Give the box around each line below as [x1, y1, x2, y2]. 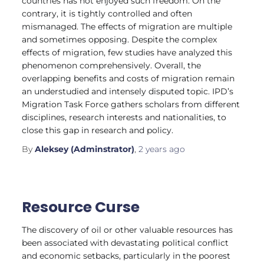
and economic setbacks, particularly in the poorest [22, 250, 231, 261]
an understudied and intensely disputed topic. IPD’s [22, 86, 234, 97]
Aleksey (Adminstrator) [35, 144, 135, 154]
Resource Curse [22, 197, 140, 217]
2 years [138, 144, 167, 154]
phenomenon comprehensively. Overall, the [22, 60, 202, 71]
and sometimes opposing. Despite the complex [22, 34, 217, 45]
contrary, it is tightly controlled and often [22, 8, 193, 19]
